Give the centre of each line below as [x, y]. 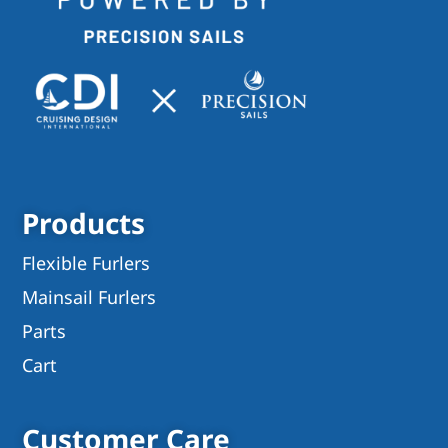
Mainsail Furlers [89, 296]
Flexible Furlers [86, 262]
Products [84, 222]
